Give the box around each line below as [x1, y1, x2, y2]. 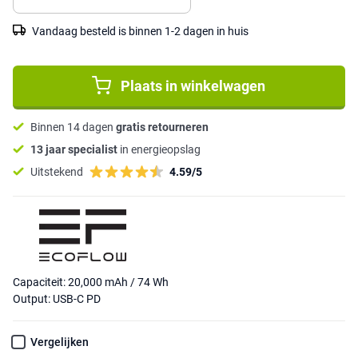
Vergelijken [30, 336, 89, 349]
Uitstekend [30, 165, 83, 178]
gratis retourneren [116, 120, 209, 133]
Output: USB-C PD [13, 292, 101, 306]
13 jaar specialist [30, 142, 117, 156]
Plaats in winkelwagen [121, 77, 266, 94]
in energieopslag [117, 142, 201, 156]
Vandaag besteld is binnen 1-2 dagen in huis [32, 24, 249, 38]
